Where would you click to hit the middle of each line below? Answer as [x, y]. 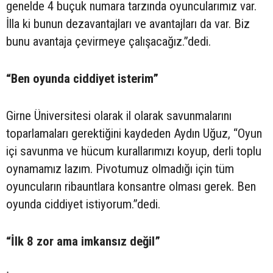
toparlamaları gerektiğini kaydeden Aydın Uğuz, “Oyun [134, 133]
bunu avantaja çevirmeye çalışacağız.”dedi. [108, 41]
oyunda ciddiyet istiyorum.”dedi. [83, 204]
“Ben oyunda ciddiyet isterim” [82, 78]
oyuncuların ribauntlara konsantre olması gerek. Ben [131, 186]
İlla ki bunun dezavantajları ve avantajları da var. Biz [128, 23]
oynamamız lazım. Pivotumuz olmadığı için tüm [120, 168]
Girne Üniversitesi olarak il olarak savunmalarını [119, 115]
